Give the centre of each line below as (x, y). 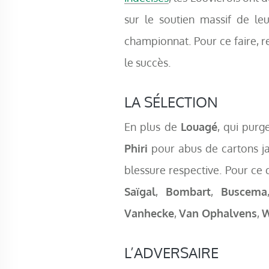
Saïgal (140, 192)
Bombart (188, 192)
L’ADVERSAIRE (171, 253)
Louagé (199, 127)
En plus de (153, 127)
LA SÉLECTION (171, 102)
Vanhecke (149, 213)
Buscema (244, 192)
